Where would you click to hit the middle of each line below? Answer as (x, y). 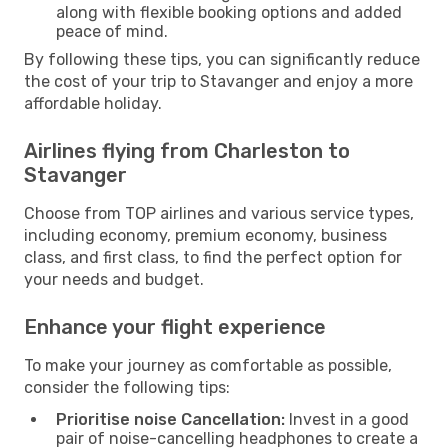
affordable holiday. (93, 103)
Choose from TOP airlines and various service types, (219, 213)
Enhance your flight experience (175, 326)
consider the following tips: (127, 387)
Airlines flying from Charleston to (187, 150)
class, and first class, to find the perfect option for (213, 257)
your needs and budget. (114, 279)
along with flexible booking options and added (229, 12)
